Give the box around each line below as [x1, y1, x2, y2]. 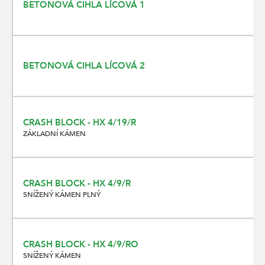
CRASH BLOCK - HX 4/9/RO [23, 238, 138, 250]
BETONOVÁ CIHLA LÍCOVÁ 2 [23, 59, 145, 72]
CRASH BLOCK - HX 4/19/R [23, 116, 136, 128]
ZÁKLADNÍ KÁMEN [23, 128, 86, 138]
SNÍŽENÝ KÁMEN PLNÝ [23, 189, 101, 199]
